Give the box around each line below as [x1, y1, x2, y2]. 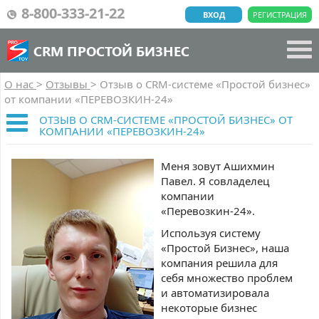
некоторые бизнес [161, 300, 257, 315]
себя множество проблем [161, 271, 293, 285]
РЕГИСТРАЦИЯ [253, 9, 307, 20]
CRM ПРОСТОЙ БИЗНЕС [33, 41, 189, 60]
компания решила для [161, 256, 278, 270]
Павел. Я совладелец [161, 174, 269, 188]
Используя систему [161, 226, 261, 240]
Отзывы [46, 77, 90, 91]
